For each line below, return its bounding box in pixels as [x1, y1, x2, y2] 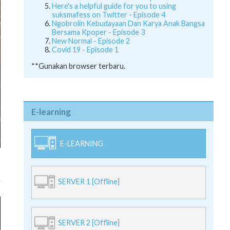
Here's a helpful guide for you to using [52, 2, 176, 11]
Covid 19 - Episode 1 [52, 45, 119, 54]
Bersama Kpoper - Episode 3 [52, 28, 145, 37]
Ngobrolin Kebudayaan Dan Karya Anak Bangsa [52, 19, 205, 28]
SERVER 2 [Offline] [58, 218, 120, 227]
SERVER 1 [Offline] [58, 177, 120, 186]
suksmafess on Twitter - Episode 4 [52, 10, 165, 20]
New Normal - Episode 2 [52, 36, 130, 46]
